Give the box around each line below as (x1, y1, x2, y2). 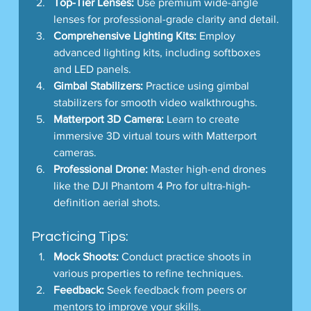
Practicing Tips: (31, 229, 128, 244)
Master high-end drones (147, 162, 269, 175)
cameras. (53, 146, 96, 158)
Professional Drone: (53, 162, 148, 175)
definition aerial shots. (53, 196, 160, 208)
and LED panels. (53, 62, 131, 75)
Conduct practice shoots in (118, 250, 254, 262)
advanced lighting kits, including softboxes (53, 46, 263, 58)
